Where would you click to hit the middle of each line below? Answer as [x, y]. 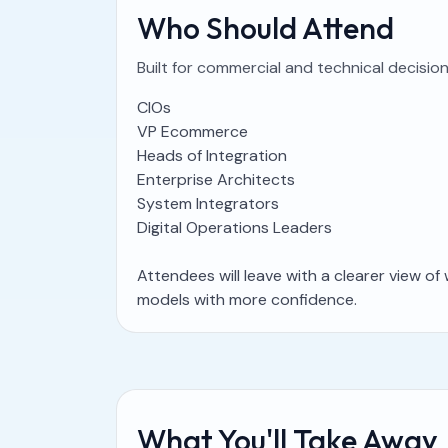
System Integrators [208, 203]
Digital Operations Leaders [234, 227]
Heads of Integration [212, 155]
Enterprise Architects [216, 179]
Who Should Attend [265, 28]
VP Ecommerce [192, 131]
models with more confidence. [247, 299]
